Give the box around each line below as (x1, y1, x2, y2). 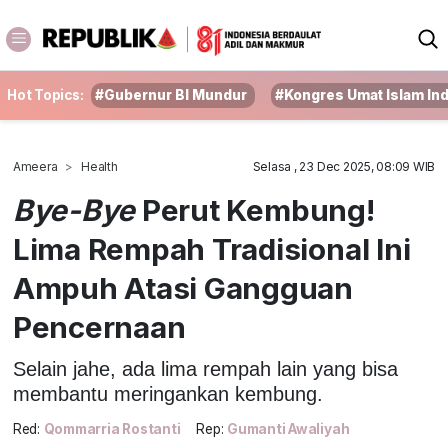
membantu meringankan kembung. (12, 382, 323, 405)
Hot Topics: (7, 87, 84, 103)
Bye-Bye (12, 192, 142, 228)
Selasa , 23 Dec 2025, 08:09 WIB (252, 159, 436, 174)
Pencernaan (12, 309, 186, 345)
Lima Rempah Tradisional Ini (12, 231, 411, 267)
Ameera (12, 159, 58, 174)
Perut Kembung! (141, 192, 375, 228)
